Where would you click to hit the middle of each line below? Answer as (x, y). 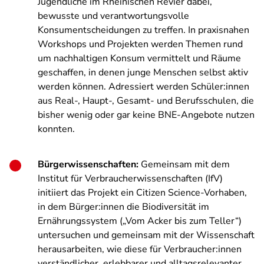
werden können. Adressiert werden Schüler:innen (143, 87)
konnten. (56, 129)
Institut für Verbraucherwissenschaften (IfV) (130, 179)
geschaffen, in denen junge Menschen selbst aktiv (143, 72)
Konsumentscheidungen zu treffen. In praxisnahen (143, 30)
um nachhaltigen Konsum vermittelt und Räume (139, 58)
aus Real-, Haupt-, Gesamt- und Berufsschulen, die (146, 101)
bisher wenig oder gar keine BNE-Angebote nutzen (146, 115)
